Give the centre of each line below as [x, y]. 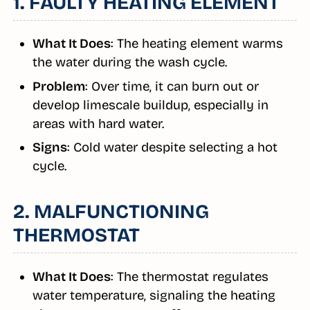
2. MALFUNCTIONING [111, 211]
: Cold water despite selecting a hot [172, 148]
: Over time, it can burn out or [172, 86]
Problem [58, 86]
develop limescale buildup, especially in [150, 105]
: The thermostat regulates [189, 276]
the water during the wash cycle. [129, 63]
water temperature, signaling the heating [154, 295]
